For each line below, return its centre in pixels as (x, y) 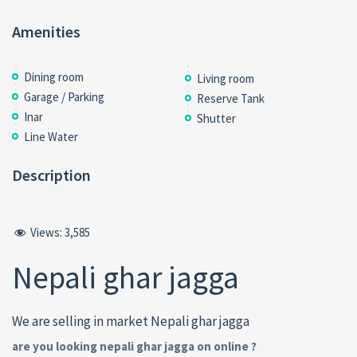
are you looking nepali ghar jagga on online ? (134, 346)
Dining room (54, 77)
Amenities (46, 32)
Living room (225, 79)
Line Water (51, 137)
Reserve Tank (230, 99)
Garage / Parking (64, 97)
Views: (46, 233)
